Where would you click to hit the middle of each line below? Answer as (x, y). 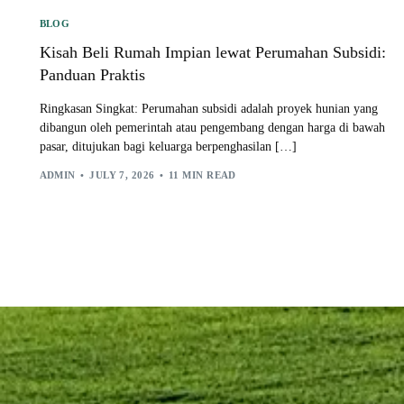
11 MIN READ (202, 175)
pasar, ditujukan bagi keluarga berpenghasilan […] (168, 146)
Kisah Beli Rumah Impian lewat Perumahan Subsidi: (212, 52)
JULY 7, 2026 (122, 175)
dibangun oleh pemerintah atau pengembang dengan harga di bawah (212, 127)
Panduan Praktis (92, 74)
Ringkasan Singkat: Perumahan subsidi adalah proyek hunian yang (208, 108)
